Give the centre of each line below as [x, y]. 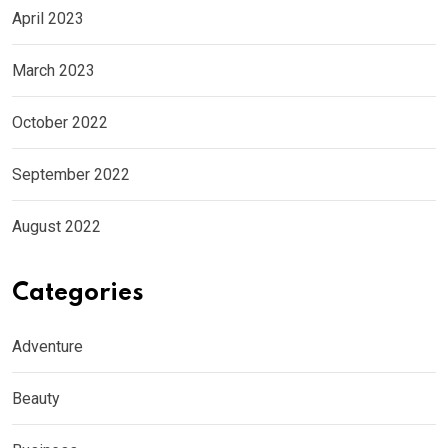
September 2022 [71, 174]
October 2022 [60, 122]
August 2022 [56, 226]
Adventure [47, 346]
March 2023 [53, 70]
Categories [78, 293]
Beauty [36, 398]
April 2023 [48, 18]
